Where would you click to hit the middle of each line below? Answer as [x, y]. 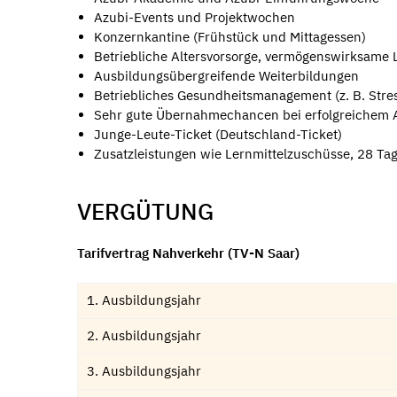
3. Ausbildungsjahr [144, 371]
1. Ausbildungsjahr [144, 300]
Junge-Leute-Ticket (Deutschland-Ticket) [218, 134]
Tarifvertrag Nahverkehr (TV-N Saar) [188, 253]
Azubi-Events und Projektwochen [194, 17]
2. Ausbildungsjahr [144, 336]
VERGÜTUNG [145, 211]
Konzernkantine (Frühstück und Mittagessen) [230, 36]
